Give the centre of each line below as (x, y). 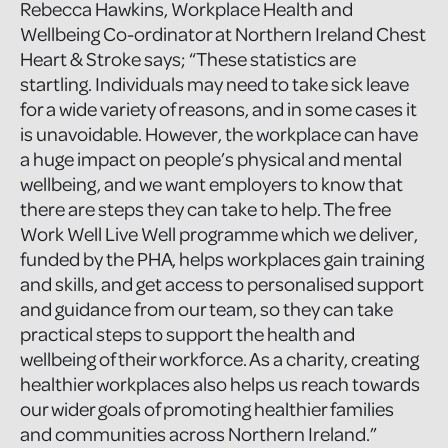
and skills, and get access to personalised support (222, 283)
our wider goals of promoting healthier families (207, 408)
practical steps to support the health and (187, 333)
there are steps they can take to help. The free (205, 208)
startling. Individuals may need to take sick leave (214, 83)
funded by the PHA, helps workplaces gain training (222, 258)
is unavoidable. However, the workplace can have (219, 133)
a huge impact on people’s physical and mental (211, 158)
